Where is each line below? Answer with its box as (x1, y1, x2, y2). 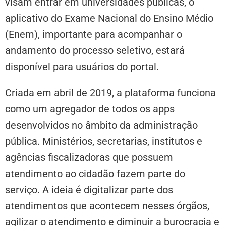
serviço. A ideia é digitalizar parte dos (5, 184, 173, 196)
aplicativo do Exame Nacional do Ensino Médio (5, 12, 213, 25)
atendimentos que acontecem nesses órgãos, (5, 200, 209, 212)
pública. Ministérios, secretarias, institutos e (5, 135, 202, 148)
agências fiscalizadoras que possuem (5, 151, 173, 164)
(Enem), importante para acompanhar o (5, 28, 182, 41)
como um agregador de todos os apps (5, 103, 175, 116)
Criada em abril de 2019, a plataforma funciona (5, 87, 216, 99)
